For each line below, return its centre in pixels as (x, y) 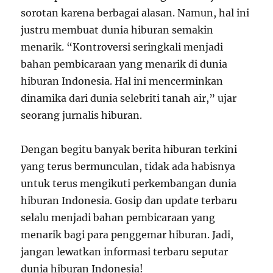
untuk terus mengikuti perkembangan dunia (129, 183)
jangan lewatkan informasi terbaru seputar (125, 252)
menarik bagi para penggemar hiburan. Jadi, (127, 235)
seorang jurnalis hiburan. (82, 115)
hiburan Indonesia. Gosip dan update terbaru (129, 200)
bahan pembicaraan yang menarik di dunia (124, 64)
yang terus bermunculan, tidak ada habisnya (128, 166)
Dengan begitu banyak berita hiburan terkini (129, 149)
